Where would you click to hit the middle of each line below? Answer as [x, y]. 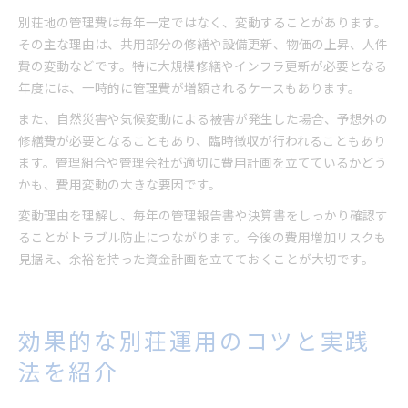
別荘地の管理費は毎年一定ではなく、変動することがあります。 [203, 22]
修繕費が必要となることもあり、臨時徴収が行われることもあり [202, 140]
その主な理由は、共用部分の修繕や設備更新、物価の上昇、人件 [203, 44]
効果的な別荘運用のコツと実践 [194, 340]
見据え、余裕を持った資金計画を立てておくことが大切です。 [196, 259]
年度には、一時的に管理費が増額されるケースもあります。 [189, 87]
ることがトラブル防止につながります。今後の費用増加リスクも [203, 237]
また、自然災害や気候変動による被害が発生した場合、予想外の [203, 118]
